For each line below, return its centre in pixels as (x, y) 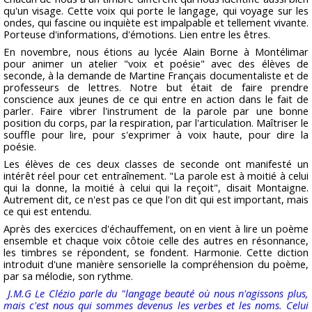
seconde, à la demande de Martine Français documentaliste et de (156, 76)
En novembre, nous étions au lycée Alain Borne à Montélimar (156, 52)
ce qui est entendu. (47, 211)
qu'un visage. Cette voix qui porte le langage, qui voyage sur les (156, 10)
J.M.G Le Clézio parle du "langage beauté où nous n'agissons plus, (158, 294)
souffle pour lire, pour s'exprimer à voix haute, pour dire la (156, 135)
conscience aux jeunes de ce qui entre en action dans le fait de (156, 99)
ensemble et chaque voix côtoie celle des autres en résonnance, (156, 241)
